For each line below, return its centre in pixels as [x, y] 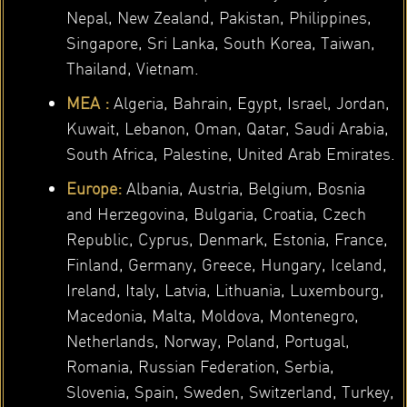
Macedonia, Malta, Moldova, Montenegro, [212, 315]
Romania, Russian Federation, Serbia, [200, 366]
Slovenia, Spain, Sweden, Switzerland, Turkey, [230, 392]
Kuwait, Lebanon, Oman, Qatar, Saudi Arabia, [227, 128]
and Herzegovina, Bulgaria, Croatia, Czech [216, 213]
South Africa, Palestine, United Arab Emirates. [230, 154]
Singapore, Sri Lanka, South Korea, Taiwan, [220, 43]
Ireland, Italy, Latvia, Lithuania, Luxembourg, [225, 290]
